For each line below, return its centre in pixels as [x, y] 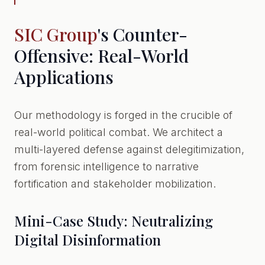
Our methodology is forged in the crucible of [123, 115]
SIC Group [56, 34]
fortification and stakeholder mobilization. [115, 184]
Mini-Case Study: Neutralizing [114, 221]
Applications [64, 77]
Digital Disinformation [88, 240]
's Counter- [142, 34]
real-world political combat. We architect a [119, 132]
